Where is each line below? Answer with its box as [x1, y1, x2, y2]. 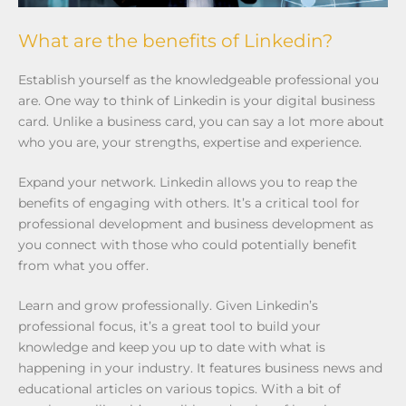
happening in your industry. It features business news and [18, 359, 382, 376]
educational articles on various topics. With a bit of [18, 380, 341, 397]
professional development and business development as [18, 215, 373, 232]
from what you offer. [18, 256, 149, 274]
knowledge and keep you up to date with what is [18, 338, 325, 355]
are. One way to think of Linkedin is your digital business [18, 92, 375, 109]
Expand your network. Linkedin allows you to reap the [18, 173, 357, 190]
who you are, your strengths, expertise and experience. [18, 133, 362, 150]
